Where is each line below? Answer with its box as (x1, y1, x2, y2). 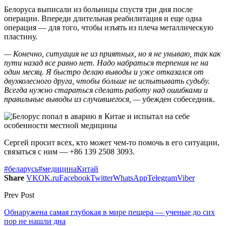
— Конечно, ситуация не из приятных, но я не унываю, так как (4, 49, 220, 59)
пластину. (4, 32, 37, 41)
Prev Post (4, 191, 34, 200)
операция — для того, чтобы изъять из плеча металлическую (4, 23, 213, 32)
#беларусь (4, 164, 38, 174)
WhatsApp (113, 174, 147, 183)
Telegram (147, 174, 177, 183)
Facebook (59, 174, 90, 183)
